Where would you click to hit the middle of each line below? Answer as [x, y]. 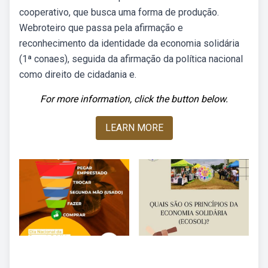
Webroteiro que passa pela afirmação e [101, 28]
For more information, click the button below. [134, 99]
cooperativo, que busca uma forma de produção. [119, 12]
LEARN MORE [134, 128]
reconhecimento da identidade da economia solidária [129, 43]
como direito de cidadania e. [78, 74]
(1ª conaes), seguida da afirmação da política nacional [131, 59]
